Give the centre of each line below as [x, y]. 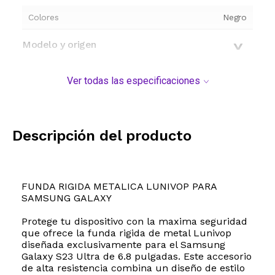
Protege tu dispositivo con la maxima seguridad [134, 222]
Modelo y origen [59, 45]
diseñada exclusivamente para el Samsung [123, 245]
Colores [44, 17]
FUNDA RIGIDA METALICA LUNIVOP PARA [119, 187]
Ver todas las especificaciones [133, 81]
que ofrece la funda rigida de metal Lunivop [126, 233]
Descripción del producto [102, 136]
